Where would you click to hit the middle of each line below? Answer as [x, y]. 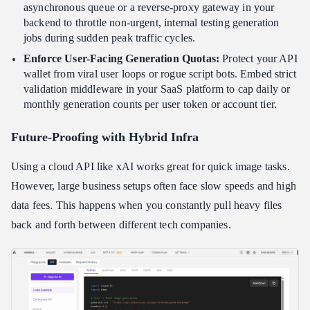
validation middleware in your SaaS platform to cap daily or [157, 89]
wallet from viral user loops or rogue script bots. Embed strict [160, 73]
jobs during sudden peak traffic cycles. [110, 37]
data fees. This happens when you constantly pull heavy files [147, 205]
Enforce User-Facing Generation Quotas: [122, 58]
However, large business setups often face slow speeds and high [154, 185]
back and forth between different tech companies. [121, 224]
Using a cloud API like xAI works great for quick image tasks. [151, 166]
